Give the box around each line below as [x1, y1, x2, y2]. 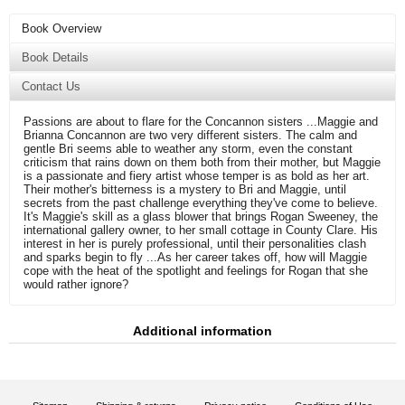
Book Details [22, 50, 89, 64]
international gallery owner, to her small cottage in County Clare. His [24, 222, 378, 237]
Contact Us [22, 80, 81, 94]
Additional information [133, 323, 272, 338]
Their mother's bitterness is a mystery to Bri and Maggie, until [24, 182, 346, 196]
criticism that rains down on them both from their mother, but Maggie [24, 155, 381, 169]
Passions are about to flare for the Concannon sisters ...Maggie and [24, 114, 378, 128]
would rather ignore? [24, 277, 128, 291]
